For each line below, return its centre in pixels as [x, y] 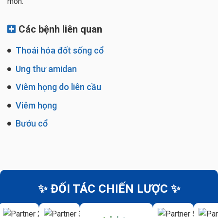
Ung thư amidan [45, 69]
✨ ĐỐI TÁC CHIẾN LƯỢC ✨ [109, 189]
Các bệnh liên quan [59, 29]
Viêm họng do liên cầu [57, 87]
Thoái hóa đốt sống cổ [59, 51]
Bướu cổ [31, 124]
